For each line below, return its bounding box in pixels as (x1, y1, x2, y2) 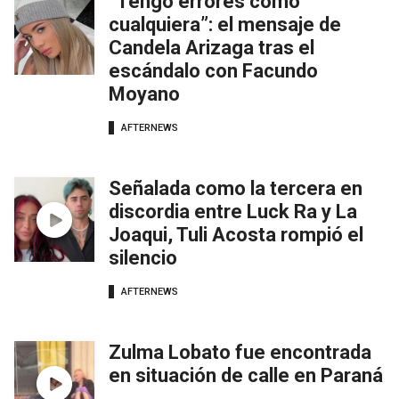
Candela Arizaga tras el (109, 37, 314, 60)
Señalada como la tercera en (109, 177, 362, 200)
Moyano (109, 83, 180, 106)
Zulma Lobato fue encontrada (109, 341, 371, 364)
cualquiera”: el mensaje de (109, 13, 341, 37)
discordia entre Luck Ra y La (109, 200, 357, 224)
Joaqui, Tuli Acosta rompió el (109, 224, 363, 247)
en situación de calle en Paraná (109, 364, 383, 387)
